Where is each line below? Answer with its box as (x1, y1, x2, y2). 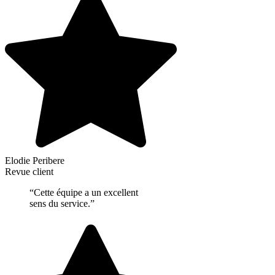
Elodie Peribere (5, 155, 64, 166)
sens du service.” (29, 198, 95, 209)
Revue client (5, 166, 53, 177)
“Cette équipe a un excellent (29, 187, 138, 198)
